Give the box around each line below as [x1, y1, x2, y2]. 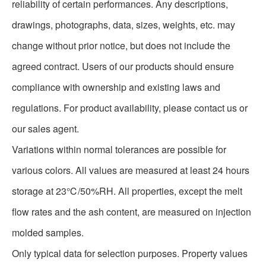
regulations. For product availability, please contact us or [12, 101, 248, 115]
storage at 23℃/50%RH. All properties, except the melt [12, 184, 242, 198]
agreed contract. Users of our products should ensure [12, 59, 234, 73]
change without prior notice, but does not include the [12, 39, 230, 52]
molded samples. [12, 226, 84, 239]
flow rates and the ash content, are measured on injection [12, 205, 251, 218]
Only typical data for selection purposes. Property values [12, 246, 248, 260]
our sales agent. [12, 122, 79, 135]
